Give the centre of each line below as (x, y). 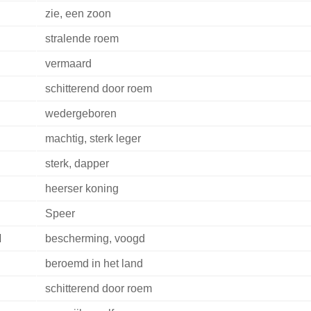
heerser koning (82, 189)
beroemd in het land (94, 264)
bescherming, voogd (95, 239)
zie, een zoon (78, 14)
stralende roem (82, 39)
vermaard (68, 64)
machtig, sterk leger (93, 139)
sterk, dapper (77, 164)
